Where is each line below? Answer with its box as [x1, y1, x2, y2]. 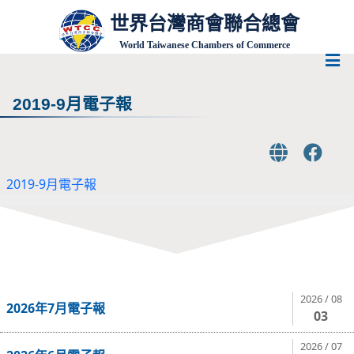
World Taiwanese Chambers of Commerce [119, 39, 290, 51]
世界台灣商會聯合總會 [110, 12, 299, 34]
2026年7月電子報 [6, 299, 105, 318]
